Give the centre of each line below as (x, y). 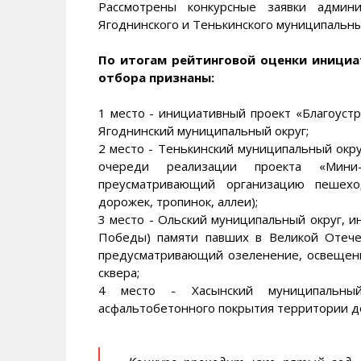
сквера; (119, 272)
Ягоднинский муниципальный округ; (203, 130)
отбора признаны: (156, 77)
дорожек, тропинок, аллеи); (178, 201)
